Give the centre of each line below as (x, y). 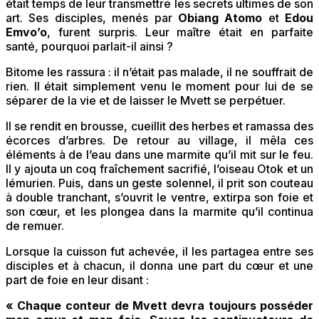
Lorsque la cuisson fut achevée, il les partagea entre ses (159, 252)
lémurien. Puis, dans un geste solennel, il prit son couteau (159, 183)
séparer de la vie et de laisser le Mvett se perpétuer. (146, 101)
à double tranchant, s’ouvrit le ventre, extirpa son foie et (159, 198)
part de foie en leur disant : (77, 280)
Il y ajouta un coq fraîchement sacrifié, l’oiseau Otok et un (159, 169)
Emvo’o (26, 32)
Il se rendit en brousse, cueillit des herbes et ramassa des (159, 126)
